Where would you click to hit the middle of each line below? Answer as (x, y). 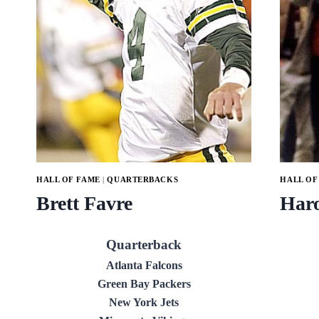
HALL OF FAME (68, 179)
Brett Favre (84, 204)
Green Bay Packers (144, 284)
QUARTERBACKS (143, 179)
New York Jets (144, 303)
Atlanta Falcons (144, 266)
